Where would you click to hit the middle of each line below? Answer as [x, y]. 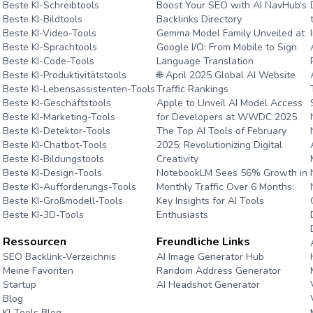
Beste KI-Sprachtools [50, 47]
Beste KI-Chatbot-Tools [54, 145]
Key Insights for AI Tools [210, 201]
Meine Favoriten [38, 271]
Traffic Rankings [192, 89]
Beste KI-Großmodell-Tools [63, 201]
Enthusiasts [182, 215]
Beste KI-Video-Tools [49, 33]
